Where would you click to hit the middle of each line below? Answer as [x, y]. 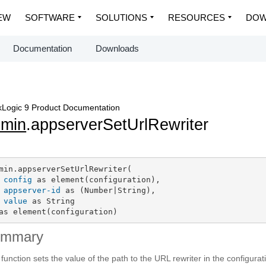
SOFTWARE [50, 18]
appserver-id [32, 190]
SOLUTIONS [121, 18]
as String [51, 201]
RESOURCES [197, 18]
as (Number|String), [108, 190]
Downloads [117, 48]
